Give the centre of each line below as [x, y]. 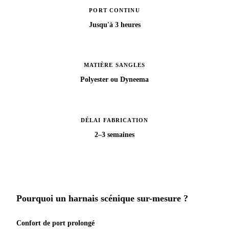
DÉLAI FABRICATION [114, 120]
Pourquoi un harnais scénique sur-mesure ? [102, 199]
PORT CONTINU [114, 10]
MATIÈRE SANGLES [114, 65]
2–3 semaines [114, 134]
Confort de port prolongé [55, 223]
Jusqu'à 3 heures [114, 24]
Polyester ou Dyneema [114, 79]
